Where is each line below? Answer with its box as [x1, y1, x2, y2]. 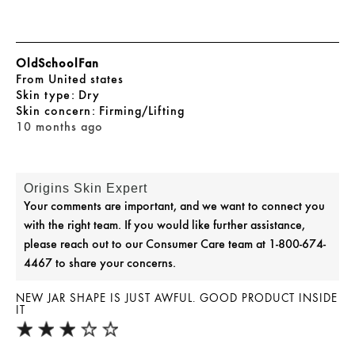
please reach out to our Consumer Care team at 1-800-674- [24, 236, 326, 252]
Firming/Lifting [99, 103, 185, 119]
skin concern [23, 103, 95, 119]
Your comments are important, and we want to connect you [24, 198, 325, 214]
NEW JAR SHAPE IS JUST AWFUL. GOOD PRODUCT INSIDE [16, 292, 338, 306]
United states [48, 71, 124, 87]
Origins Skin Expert [24, 181, 147, 196]
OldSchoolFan [16, 55, 99, 71]
